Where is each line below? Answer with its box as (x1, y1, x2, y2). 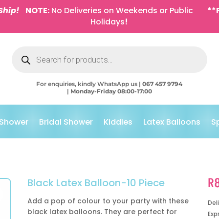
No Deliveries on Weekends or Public (49, 5, 194, 16)
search (11, 51, 33, 61)
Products (11, 44, 40, 54)
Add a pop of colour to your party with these (27, 196, 189, 206)
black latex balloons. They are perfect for (27, 206, 177, 217)
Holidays (90, 16, 125, 27)
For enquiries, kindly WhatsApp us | (36, 80, 143, 88)
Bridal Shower (39, 116, 93, 128)
